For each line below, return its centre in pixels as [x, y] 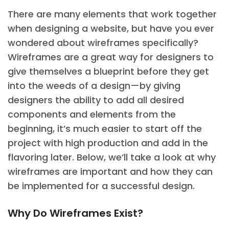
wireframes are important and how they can [110, 171]
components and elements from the [92, 114]
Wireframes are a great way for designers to [111, 57]
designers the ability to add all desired [96, 100]
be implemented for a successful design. [101, 186]
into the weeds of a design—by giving [94, 86]
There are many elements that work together [112, 14]
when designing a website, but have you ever [111, 28]
